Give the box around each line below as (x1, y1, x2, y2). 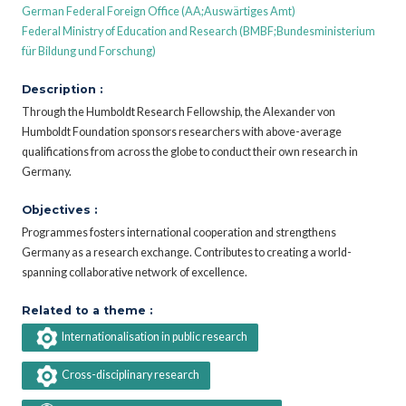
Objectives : (22, 202, 97, 217)
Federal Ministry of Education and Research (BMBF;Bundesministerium (22, 24, 375, 38)
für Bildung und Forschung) (22, 43, 156, 58)
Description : (22, 82, 102, 96)
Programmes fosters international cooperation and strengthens (22, 225, 336, 239)
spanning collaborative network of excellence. (22, 265, 247, 279)
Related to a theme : (22, 303, 152, 317)
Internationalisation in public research (61, 330, 247, 344)
